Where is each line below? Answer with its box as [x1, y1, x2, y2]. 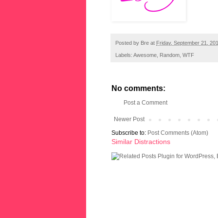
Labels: [115, 52, 133, 58]
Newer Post [114, 115, 145, 123]
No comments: [111, 84, 165, 92]
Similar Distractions [111, 137, 170, 145]
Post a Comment [124, 99, 167, 106]
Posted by [115, 40, 141, 46]
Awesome [133, 52, 157, 58]
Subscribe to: [111, 129, 147, 136]
